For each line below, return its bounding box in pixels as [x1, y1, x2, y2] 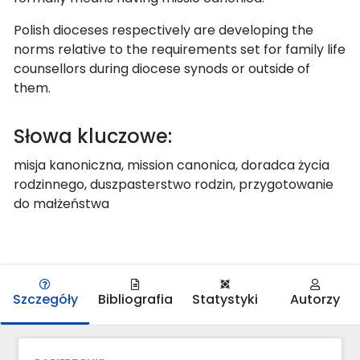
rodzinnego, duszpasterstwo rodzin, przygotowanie [14, 174, 333, 194]
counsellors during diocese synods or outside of [14, 59, 310, 78]
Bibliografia [97, 289, 173, 309]
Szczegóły [12, 289, 78, 309]
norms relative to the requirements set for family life [14, 39, 346, 59]
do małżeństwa [14, 194, 109, 213]
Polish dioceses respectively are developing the [14, 20, 313, 39]
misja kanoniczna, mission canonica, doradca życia [14, 155, 329, 174]
